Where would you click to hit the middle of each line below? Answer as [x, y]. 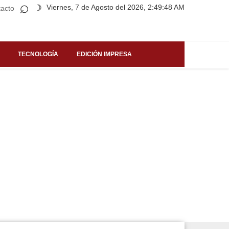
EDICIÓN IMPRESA [104, 54]
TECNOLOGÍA [38, 54]
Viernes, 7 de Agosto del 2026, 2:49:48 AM [116, 7]
